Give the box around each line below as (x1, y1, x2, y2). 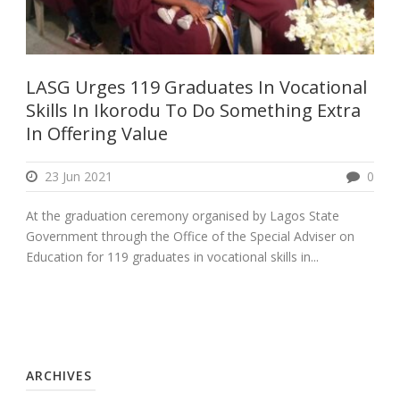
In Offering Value (26, 121, 168, 146)
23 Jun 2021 (45, 167, 112, 185)
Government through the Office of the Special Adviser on (26, 227, 354, 245)
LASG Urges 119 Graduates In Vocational (26, 74, 367, 99)
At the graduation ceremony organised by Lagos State (26, 206, 339, 224)
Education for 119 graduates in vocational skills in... (26, 247, 319, 265)
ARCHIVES (26, 366, 92, 384)
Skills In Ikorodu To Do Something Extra (26, 97, 361, 122)
